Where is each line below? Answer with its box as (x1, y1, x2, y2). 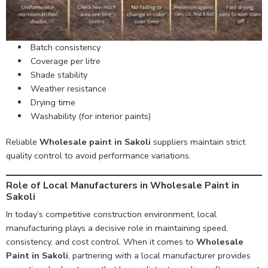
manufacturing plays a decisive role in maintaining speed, (6, 222, 228, 234)
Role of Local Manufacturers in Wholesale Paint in (6, 179, 239, 193)
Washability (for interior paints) (30, 110, 151, 123)
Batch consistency (30, 41, 100, 54)
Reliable (6, 136, 39, 148)
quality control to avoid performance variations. (6, 150, 191, 162)
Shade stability (30, 69, 87, 81)
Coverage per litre (30, 55, 100, 68)
